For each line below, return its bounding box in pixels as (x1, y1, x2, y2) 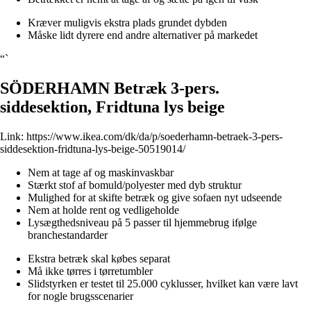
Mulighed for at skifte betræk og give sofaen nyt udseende (28, 191, 282, 203)
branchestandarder (28, 228, 108, 241)
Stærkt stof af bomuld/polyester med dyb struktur (28, 178, 242, 191)
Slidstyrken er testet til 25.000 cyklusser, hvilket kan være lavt (28, 277, 298, 289)
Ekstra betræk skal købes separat (28, 252, 170, 264)
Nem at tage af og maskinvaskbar (28, 166, 174, 178)
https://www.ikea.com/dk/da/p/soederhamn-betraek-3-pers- (26, 130, 283, 142)
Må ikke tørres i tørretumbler (28, 264, 153, 277)
